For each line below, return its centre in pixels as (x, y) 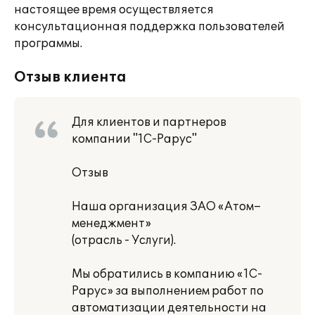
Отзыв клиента (70, 77)
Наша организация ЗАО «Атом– (166, 207)
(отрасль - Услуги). (124, 240)
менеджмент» (111, 224)
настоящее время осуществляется (114, 10)
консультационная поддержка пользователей (149, 27)
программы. (48, 44)
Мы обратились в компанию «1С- (167, 274)
